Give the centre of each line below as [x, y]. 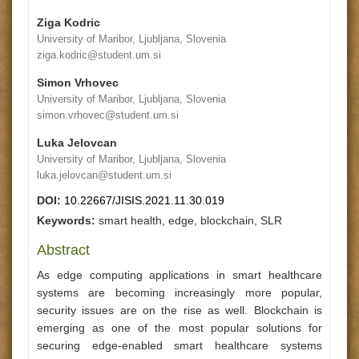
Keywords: [66, 220]
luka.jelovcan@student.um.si [104, 175]
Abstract [63, 250]
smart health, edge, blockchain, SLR [189, 220]
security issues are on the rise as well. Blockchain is [179, 310]
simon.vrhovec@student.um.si [108, 115]
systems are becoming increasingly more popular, [179, 292]
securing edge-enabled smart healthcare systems [179, 345]
